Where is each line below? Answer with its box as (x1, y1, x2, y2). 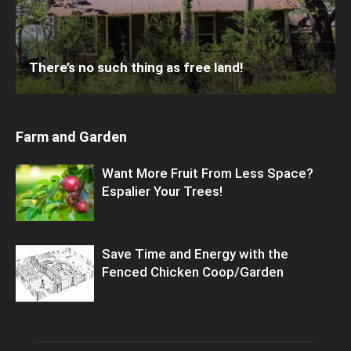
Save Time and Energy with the (102, 245, 288, 262)
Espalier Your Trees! (102, 183, 223, 199)
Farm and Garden (16, 128, 127, 145)
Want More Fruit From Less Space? (102, 165, 313, 181)
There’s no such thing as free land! (29, 59, 244, 75)
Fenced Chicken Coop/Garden (102, 263, 284, 280)
